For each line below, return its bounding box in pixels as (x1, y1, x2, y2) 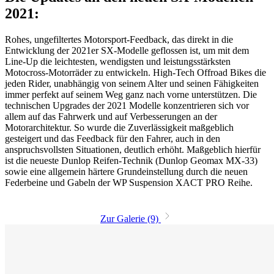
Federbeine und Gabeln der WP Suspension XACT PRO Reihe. (5, 177, 253, 188)
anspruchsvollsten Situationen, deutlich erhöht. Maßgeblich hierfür (5, 144, 261, 155)
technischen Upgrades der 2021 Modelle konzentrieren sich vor (5, 100, 249, 111)
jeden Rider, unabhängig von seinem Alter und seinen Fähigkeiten (5, 78, 259, 89)
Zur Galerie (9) (100, 213, 161, 224)
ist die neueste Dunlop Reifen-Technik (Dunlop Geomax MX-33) (5, 155, 257, 166)
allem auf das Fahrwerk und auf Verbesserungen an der (5, 111, 217, 122)
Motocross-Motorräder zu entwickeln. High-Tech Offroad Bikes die (5, 67, 266, 78)
